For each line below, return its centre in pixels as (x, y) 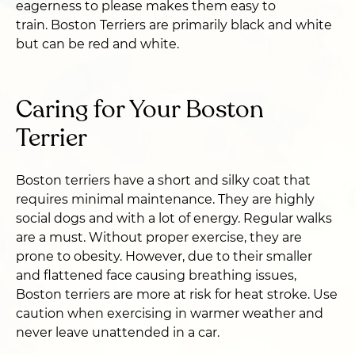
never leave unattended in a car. (119, 332)
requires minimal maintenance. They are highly (165, 199)
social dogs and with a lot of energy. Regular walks (174, 218)
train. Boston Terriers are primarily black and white (174, 25)
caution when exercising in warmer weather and (170, 313)
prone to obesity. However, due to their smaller (164, 256)
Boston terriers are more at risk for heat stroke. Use (177, 294)
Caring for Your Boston (140, 109)
